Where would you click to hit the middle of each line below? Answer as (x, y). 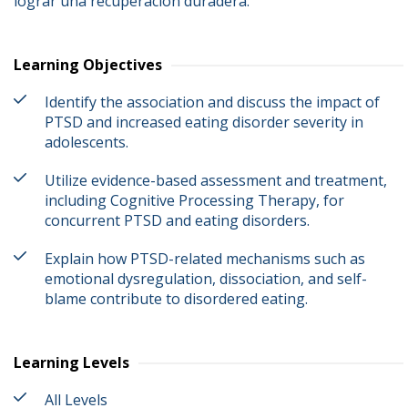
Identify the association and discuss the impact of (212, 102)
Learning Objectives (88, 65)
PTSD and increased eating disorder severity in (204, 122)
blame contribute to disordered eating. (176, 299)
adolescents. (87, 142)
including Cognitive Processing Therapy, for (194, 200)
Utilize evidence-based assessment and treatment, (216, 180)
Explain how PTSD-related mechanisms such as (205, 259)
